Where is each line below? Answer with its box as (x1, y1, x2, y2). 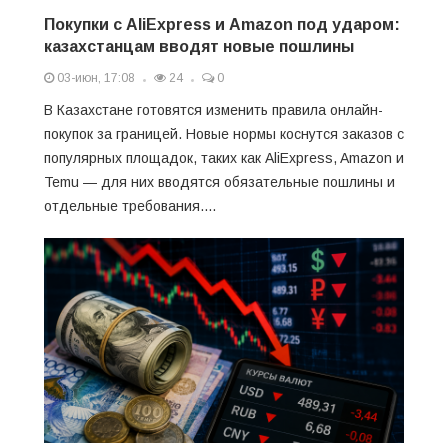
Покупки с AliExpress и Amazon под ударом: (44, 15, 400, 33)
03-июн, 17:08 (54, 70, 135, 85)
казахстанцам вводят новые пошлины (44, 37, 354, 55)
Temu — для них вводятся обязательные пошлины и (44, 173, 395, 190)
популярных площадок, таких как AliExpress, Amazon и (44, 149, 404, 166)
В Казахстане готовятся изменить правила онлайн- (44, 101, 383, 118)
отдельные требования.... (44, 197, 216, 214)
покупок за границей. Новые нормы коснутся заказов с (44, 125, 404, 142)
